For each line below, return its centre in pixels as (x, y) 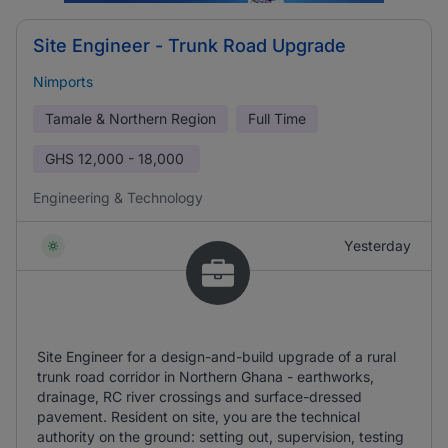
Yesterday (377, 245)
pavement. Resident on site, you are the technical (198, 416)
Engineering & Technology (118, 197)
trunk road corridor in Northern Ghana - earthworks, (205, 376)
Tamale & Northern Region (130, 118)
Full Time (277, 118)
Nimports (63, 81)
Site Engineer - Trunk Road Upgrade (189, 45)
